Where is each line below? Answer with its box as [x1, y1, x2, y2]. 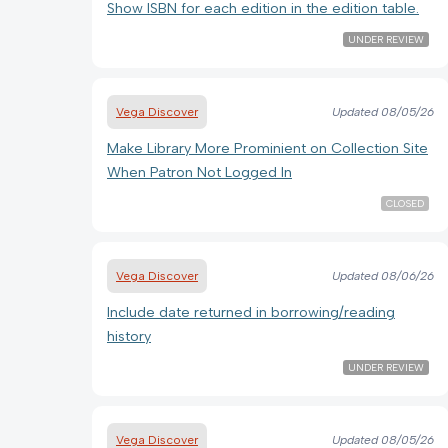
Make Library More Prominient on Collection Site [107, 138, 428, 157]
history [107, 326, 151, 345]
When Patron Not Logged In [107, 162, 292, 181]
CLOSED [385, 196, 424, 210]
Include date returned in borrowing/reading [107, 302, 395, 321]
